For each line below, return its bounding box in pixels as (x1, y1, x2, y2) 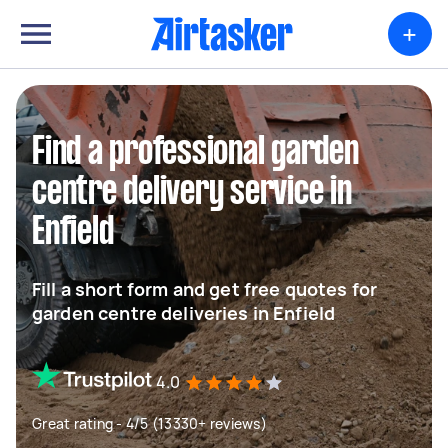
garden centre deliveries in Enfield (32, 301, 336, 325)
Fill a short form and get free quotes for (32, 277, 378, 301)
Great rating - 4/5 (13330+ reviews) (32, 414, 267, 433)
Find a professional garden (32, 135, 359, 171)
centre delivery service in (32, 175, 352, 211)
